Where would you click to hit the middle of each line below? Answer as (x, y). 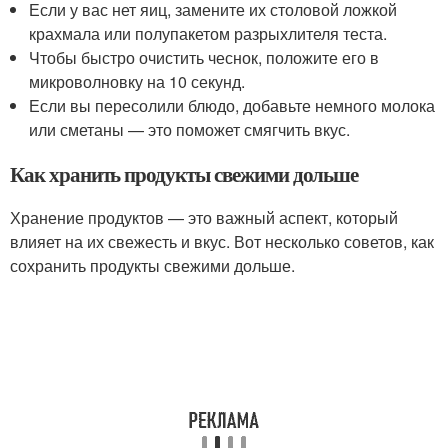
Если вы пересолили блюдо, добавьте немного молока (232, 105)
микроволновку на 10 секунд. (137, 81)
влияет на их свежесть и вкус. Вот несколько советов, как (222, 241)
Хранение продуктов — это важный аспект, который (204, 217)
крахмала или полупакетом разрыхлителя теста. (208, 33)
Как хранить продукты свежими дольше (184, 174)
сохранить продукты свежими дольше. (152, 265)
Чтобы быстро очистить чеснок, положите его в (204, 57)
